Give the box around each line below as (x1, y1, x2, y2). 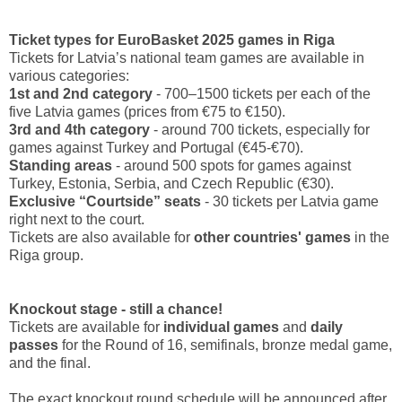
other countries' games (194, 230, 351, 245)
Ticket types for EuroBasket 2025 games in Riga (9, 32, 335, 48)
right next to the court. (9, 212, 144, 227)
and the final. (9, 355, 91, 371)
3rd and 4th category (9, 122, 150, 137)
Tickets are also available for (9, 230, 190, 245)
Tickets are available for (9, 319, 160, 335)
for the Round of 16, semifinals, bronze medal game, (62, 337, 392, 353)
